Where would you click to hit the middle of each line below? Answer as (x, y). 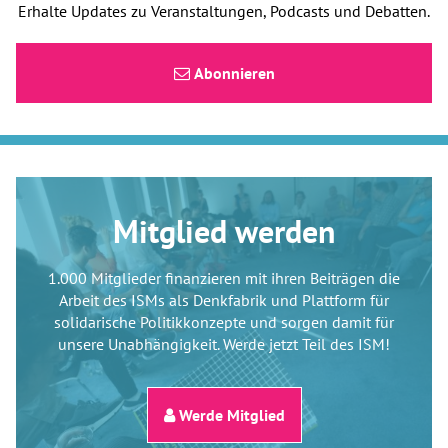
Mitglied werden (224, 230)
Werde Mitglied (229, 414)
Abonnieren (232, 72)
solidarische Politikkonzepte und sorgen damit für (224, 321)
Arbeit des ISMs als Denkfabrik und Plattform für (224, 299)
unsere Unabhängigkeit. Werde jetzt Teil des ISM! (224, 343)
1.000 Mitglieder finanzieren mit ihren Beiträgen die (224, 277)
